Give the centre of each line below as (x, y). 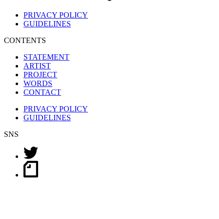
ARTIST (37, 66)
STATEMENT (46, 57)
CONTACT (42, 92)
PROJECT (40, 75)
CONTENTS (25, 41)
